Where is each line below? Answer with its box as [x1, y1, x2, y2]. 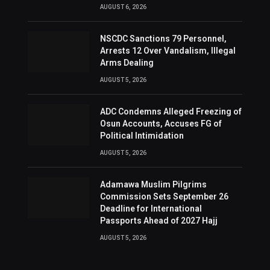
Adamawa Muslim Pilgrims [99, 180, 207, 190]
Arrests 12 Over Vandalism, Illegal [99, 46, 236, 56]
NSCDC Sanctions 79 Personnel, [99, 34, 227, 44]
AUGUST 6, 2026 [99, 4, 146, 11]
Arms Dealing [99, 58, 154, 68]
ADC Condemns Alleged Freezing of [99, 107, 242, 117]
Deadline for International [99, 204, 202, 214]
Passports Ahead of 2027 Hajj [99, 216, 218, 226]
